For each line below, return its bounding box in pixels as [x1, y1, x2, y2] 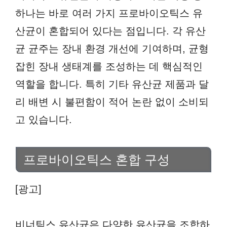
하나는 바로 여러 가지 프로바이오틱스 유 [15, 7, 203, 19]
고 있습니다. [15, 113, 72, 125]
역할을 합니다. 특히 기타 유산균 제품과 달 [15, 78, 209, 90]
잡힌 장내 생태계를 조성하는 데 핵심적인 [15, 60, 203, 72]
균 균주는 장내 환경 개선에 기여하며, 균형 [15, 43, 209, 54]
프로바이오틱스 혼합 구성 [23, 153, 170, 167]
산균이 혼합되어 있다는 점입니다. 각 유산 [15, 25, 206, 36]
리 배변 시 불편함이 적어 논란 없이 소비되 [15, 96, 209, 107]
